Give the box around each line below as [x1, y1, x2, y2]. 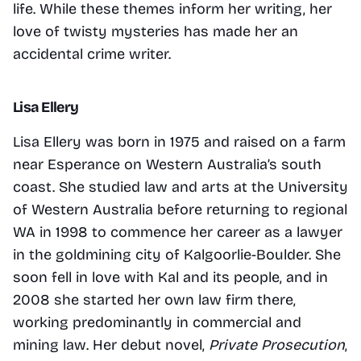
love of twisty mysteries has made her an [13, 22, 298, 40]
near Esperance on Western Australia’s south [13, 155, 322, 173]
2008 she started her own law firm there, [13, 290, 296, 309]
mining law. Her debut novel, [13, 335, 209, 354]
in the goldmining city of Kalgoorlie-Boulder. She [13, 245, 341, 263]
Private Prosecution [209, 335, 345, 354]
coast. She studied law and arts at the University [13, 177, 348, 196]
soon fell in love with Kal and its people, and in [13, 268, 328, 286]
